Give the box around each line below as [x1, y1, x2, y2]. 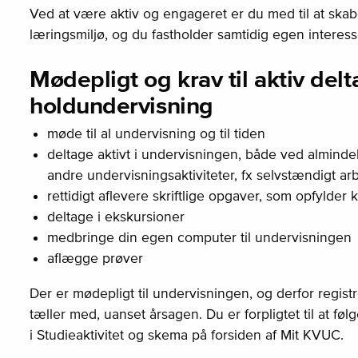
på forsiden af [191, 326, 276, 343]
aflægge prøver [46, 249, 143, 266]
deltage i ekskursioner [46, 208, 185, 225]
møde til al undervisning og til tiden [46, 125, 265, 141]
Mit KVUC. [280, 326, 344, 343]
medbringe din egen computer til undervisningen [46, 229, 352, 245]
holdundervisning [29, 90, 213, 118]
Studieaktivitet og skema [36, 326, 188, 343]
